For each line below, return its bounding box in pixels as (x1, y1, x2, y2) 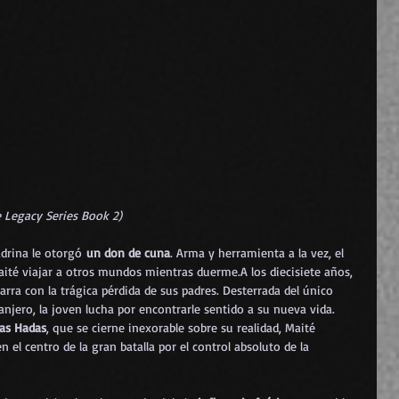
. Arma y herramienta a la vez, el (170, 244, 347, 260)
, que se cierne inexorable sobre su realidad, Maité (46, 319, 319, 335)
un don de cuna (86, 244, 170, 260)
